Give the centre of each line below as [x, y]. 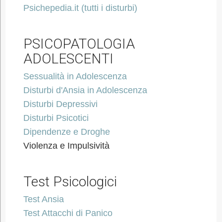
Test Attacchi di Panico [68, 213]
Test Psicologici [70, 182]
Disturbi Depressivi [60, 104]
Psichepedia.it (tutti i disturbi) [80, 8]
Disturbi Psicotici [56, 118]
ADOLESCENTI [68, 59]
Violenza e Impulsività [66, 146]
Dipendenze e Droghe [66, 132]
